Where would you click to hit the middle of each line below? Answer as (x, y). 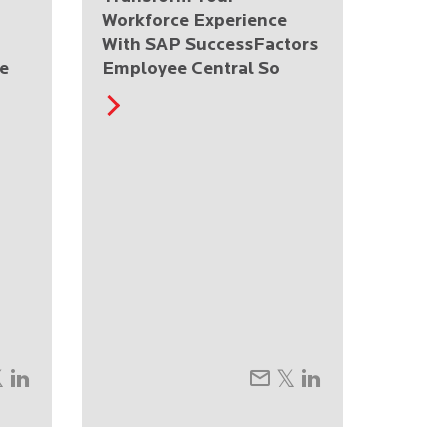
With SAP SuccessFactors (210, 45)
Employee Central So (191, 69)
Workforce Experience (194, 21)
